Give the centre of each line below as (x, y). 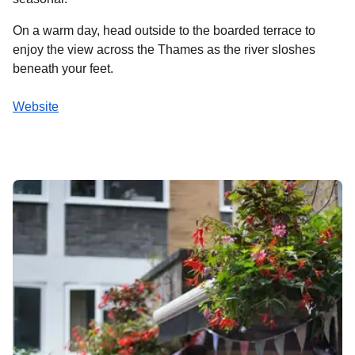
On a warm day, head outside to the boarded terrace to (164, 30)
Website (36, 106)
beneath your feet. (63, 68)
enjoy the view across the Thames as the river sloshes (164, 49)
